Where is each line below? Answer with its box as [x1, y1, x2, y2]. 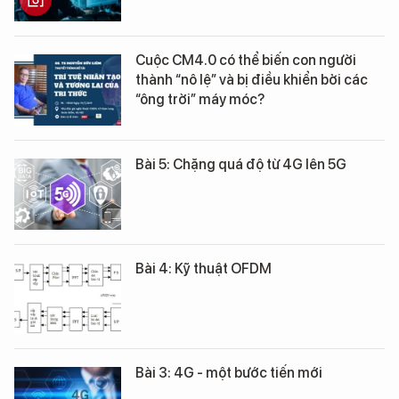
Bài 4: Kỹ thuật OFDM [135, 260, 272, 277]
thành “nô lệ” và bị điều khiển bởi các [135, 71, 368, 88]
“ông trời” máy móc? [135, 91, 265, 108]
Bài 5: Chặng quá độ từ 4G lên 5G [135, 156, 346, 173]
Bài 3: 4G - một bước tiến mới [135, 364, 322, 381]
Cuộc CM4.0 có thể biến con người [135, 52, 356, 69]
